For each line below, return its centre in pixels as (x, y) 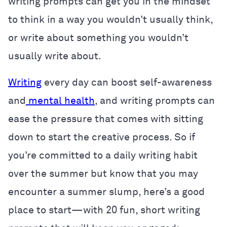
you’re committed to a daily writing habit (103, 155)
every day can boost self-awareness (127, 82)
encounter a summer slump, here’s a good (106, 192)
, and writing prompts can (155, 101)
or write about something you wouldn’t (98, 38)
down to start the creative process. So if (102, 137)
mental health (62, 101)
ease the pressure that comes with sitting (106, 119)
